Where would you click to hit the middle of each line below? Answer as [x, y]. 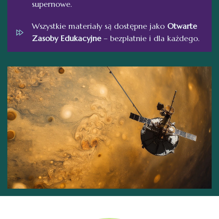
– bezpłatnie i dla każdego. [150, 38]
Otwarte [182, 26]
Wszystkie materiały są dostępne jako [99, 26]
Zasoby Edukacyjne [66, 38]
